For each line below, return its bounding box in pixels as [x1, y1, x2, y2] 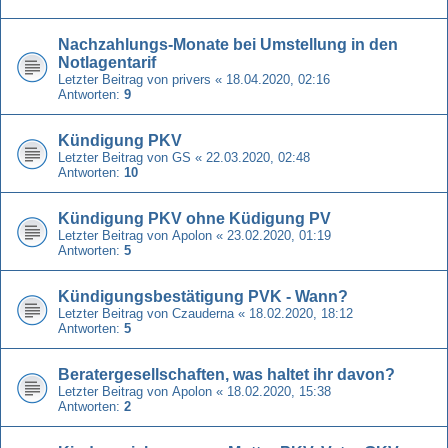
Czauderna [172, 305, 234, 321]
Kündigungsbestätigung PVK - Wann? [58, 287, 348, 305]
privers [172, 71, 211, 87]
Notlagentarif [58, 53, 156, 71]
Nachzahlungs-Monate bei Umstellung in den [58, 35, 398, 53]
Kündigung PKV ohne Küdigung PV [58, 209, 331, 227]
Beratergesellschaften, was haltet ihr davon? [58, 365, 395, 383]
